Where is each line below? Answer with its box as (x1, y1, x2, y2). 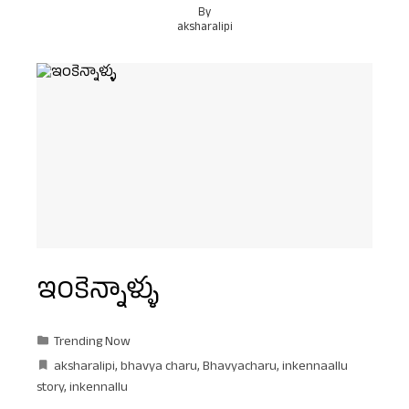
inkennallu (69, 378, 128, 399)
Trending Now (54, 332, 131, 353)
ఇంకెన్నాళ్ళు (37, 272, 159, 314)
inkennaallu (282, 357, 348, 378)
